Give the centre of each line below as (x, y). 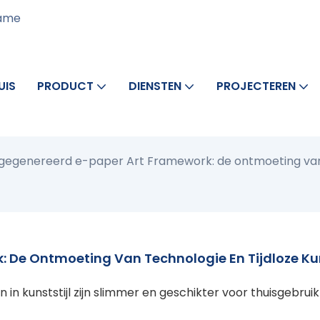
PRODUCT (65, 86)
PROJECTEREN (256, 86)
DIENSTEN (155, 86)
